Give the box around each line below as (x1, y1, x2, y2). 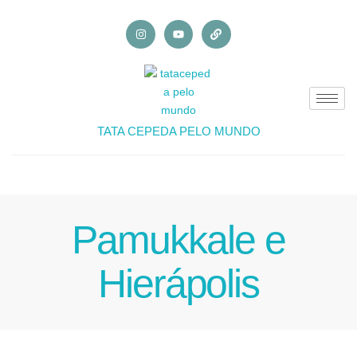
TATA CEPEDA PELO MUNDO (96, 124, 261, 139)
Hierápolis (97, 261, 260, 307)
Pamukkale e (72, 218, 285, 263)
